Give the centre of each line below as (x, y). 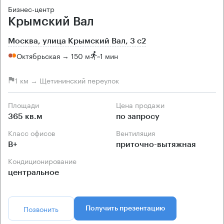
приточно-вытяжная (156, 145)
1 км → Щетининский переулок (67, 80)
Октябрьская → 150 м (53, 55)
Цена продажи (143, 105)
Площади (26, 105)
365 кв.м (25, 117)
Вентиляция (138, 133)
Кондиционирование (44, 161)
